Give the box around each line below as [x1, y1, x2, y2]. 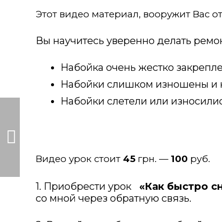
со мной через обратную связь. [36, 192, 191, 204]
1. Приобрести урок [36, 180, 136, 192]
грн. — [135, 153, 171, 165]
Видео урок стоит [36, 153, 120, 165]
